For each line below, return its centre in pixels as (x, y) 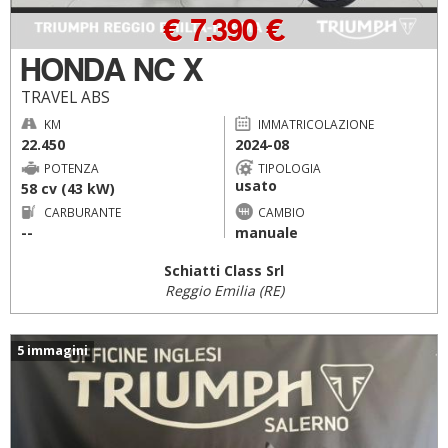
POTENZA (71, 167)
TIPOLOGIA (289, 167)
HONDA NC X (112, 69)
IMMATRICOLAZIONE (315, 123)
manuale (266, 232)
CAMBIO (281, 211)
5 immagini (52, 350)
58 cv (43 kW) (68, 188)
